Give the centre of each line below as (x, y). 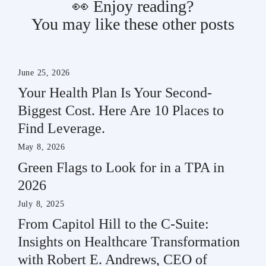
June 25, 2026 (44, 72)
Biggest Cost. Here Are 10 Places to (121, 110)
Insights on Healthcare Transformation (129, 242)
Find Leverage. (61, 128)
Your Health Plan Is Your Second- (115, 93)
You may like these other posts (133, 24)
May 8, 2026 (42, 147)
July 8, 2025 (41, 204)
